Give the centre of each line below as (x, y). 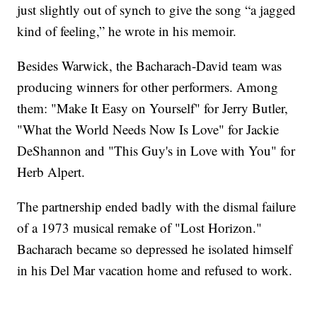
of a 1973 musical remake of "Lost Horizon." (140, 228)
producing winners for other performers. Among (148, 87)
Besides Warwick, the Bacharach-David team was (150, 66)
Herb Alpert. (51, 172)
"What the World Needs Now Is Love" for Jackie (148, 129)
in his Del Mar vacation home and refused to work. (155, 270)
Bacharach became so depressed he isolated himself (155, 249)
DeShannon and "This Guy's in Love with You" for (156, 151)
